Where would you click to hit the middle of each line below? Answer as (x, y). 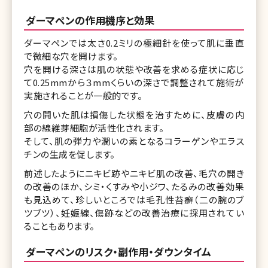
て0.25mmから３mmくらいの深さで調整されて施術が (134, 82)
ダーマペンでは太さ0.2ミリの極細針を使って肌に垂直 (134, 42)
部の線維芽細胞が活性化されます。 (94, 127)
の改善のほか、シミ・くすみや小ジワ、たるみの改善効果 (134, 186)
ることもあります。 (60, 226)
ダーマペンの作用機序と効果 (90, 20)
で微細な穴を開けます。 (71, 56)
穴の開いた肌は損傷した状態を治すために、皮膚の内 (134, 114)
